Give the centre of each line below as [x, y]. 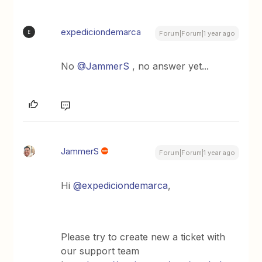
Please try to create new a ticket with [143, 237]
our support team [100, 251]
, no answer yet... [169, 66]
